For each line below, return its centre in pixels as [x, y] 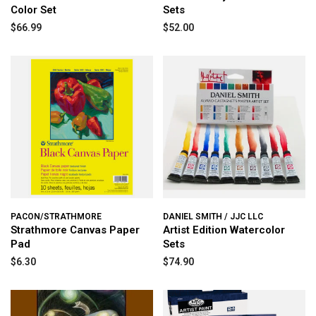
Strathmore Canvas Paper [75, 230]
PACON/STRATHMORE [56, 217]
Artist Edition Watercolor [224, 230]
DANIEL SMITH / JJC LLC [213, 217]
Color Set [34, 10]
